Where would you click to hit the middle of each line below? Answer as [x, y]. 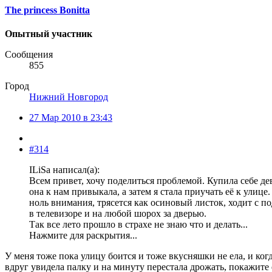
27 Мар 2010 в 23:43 [71, 118]
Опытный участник [49, 34]
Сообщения [29, 55]
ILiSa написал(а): [64, 170]
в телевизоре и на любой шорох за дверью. [118, 214]
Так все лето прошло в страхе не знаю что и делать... [138, 225]
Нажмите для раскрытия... [83, 236]
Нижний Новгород [69, 97]
